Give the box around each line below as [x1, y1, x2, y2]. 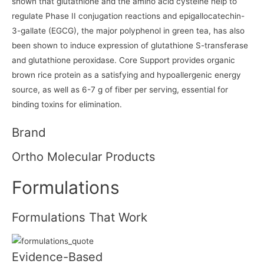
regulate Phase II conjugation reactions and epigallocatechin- [12, 11, 245, 21]
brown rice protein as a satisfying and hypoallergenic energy [12, 70, 241, 80]
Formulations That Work [12, 210, 147, 225]
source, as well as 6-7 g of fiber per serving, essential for [12, 84, 228, 94]
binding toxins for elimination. [12, 99, 122, 109]
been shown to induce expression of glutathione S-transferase [12, 40, 248, 50]
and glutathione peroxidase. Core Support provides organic [12, 55, 235, 65]
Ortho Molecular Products [12, 150, 155, 164]
